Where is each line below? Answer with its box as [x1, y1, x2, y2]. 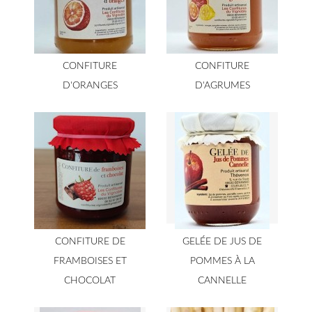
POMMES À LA [189, 256, 255, 266]
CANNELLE [198, 275, 247, 286]
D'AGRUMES [194, 80, 250, 91]
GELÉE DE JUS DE [182, 236, 262, 247]
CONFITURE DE [54, 236, 125, 247]
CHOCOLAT [64, 275, 116, 286]
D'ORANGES [62, 80, 118, 91]
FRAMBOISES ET [53, 256, 127, 266]
